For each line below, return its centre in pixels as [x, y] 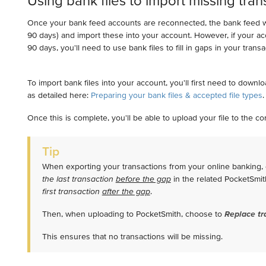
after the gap [126, 191]
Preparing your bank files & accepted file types [176, 95]
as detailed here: [59, 95]
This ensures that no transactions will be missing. [133, 237]
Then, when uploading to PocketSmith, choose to [133, 214]
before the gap [143, 179]
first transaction [72, 191]
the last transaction [79, 179]
